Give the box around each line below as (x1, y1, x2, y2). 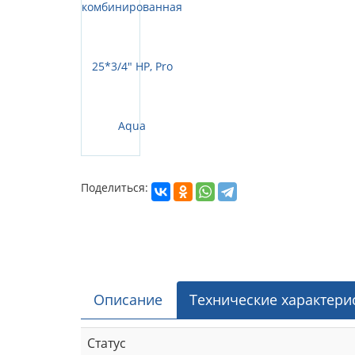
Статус (87, 334, 126, 352)
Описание (94, 289, 162, 309)
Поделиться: (81, 180, 148, 195)
